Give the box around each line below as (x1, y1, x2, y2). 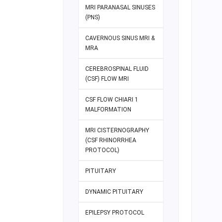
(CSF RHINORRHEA (85, 137, 136, 144)
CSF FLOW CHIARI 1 (85, 96, 138, 104)
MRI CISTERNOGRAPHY (85, 127, 149, 134)
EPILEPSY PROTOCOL (85, 209, 144, 217)
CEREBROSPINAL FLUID (85, 65, 149, 73)
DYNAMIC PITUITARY (85, 188, 143, 196)
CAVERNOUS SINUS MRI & (85, 35, 155, 42)
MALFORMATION (85, 106, 131, 113)
